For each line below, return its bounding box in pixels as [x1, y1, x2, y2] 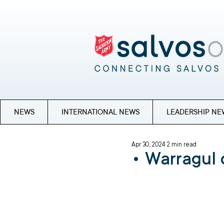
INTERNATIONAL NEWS [61, 107, 139, 117]
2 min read [166, 140, 196, 148]
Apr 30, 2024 [131, 140, 165, 148]
